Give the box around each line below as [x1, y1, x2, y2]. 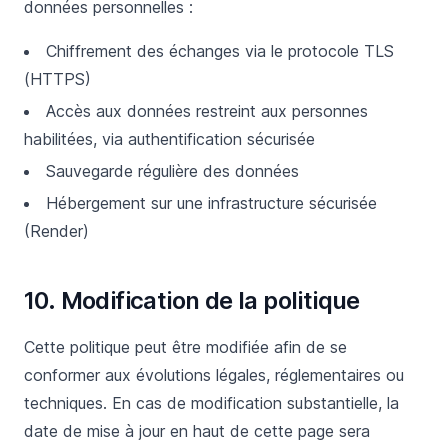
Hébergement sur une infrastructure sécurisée [46, 193, 377, 213]
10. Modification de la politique [24, 286, 360, 315]
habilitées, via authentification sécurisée [24, 129, 315, 149]
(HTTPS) [24, 69, 91, 89]
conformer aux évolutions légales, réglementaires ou [24, 365, 404, 385]
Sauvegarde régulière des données [46, 161, 299, 181]
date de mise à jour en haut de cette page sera [24, 421, 370, 441]
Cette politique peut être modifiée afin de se [24, 337, 347, 357]
